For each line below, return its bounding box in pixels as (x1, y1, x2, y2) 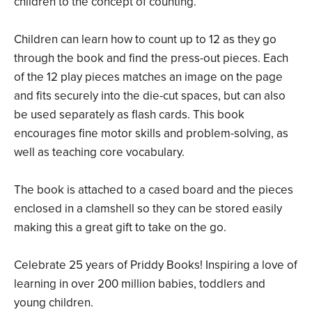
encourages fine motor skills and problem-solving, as (14, 125, 288, 141)
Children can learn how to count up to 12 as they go (14, 31, 276, 47)
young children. (14, 295, 93, 310)
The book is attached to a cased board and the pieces (14, 182, 293, 197)
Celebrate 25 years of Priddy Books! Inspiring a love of (14, 257, 297, 272)
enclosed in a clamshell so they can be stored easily (14, 201, 282, 216)
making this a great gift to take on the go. (14, 219, 226, 235)
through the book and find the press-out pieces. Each (14, 50, 288, 65)
